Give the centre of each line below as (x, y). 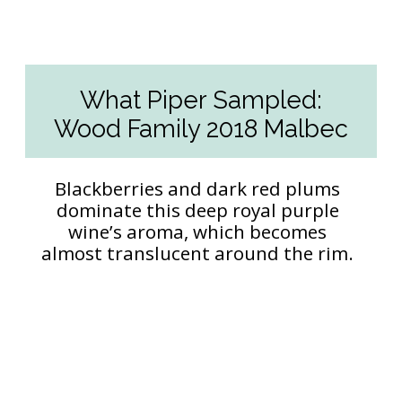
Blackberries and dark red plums (198, 189)
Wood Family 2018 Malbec (201, 129)
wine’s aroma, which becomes (198, 232)
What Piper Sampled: (201, 100)
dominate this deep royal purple (197, 210)
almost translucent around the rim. (198, 253)
